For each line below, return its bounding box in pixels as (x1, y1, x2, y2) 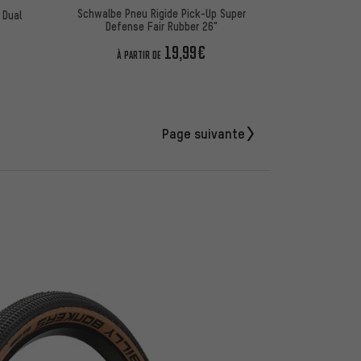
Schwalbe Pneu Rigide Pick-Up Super (77, 6, 246, 21)
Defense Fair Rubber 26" (105, 19, 218, 34)
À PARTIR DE (117, 48, 162, 63)
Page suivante (162, 124, 245, 143)
